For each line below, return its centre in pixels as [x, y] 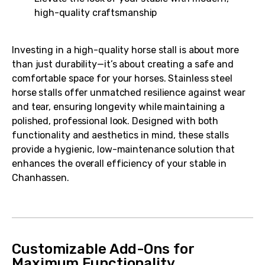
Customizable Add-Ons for [103, 249]
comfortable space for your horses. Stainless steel [122, 78]
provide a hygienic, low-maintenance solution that [124, 149]
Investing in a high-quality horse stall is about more [125, 50]
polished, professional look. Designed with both [115, 121]
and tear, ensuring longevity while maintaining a [119, 106]
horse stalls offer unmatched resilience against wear [129, 92]
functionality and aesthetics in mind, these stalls [120, 135]
